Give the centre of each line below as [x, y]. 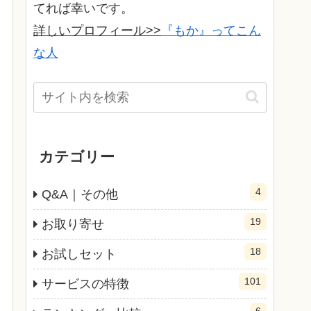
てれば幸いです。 [83, 9]
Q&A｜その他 [80, 194]
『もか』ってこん [211, 31]
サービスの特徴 [85, 284]
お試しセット [79, 254]
